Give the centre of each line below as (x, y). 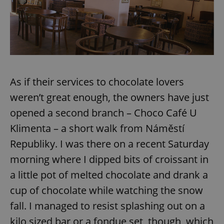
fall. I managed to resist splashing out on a (107, 205)
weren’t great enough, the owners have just (109, 97)
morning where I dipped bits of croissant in (109, 159)
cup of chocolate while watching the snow (106, 190)
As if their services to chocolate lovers (97, 81)
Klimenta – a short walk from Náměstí (97, 128)
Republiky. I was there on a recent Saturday (109, 143)
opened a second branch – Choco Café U (103, 112)
